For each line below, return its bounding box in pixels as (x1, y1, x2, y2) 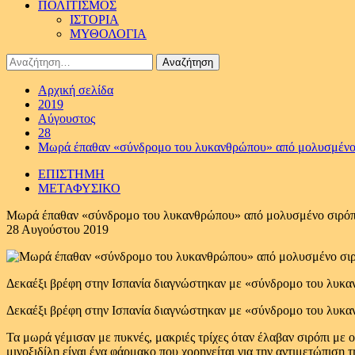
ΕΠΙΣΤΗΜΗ (38, 167, 105, 181)
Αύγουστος (38, 112, 95, 125)
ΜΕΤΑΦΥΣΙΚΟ (38, 181, 120, 195)
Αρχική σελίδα (38, 83, 113, 97)
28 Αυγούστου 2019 (6, 223, 109, 236)
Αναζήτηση (6, 53, 62, 67)
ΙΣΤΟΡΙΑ (70, 13, 119, 26)
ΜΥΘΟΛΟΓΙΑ (70, 27, 147, 40)
